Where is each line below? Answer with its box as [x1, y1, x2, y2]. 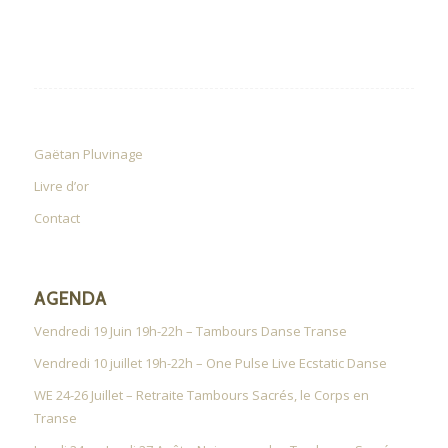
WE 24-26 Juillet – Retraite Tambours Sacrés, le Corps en [33, 386, 369, 405]
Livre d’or [33, 177, 89, 196]
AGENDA [33, 288, 107, 310]
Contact [33, 209, 80, 228]
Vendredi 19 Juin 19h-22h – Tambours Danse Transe [33, 322, 347, 341]
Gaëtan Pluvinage [33, 145, 143, 164]
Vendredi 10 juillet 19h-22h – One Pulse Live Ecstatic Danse [33, 354, 387, 373]
